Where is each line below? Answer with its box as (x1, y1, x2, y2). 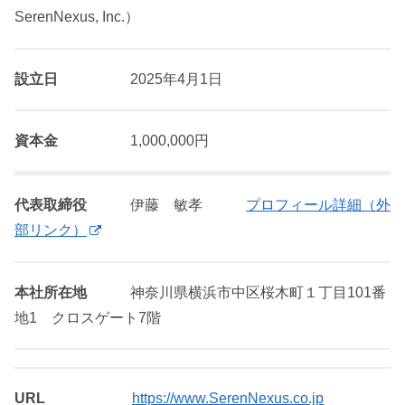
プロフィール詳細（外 (246, 197, 391, 213)
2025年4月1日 (58, 71, 222, 87)
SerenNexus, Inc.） (14, 9, 139, 25)
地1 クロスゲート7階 (14, 309, 161, 325)
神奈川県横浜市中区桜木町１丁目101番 (87, 284, 386, 300)
